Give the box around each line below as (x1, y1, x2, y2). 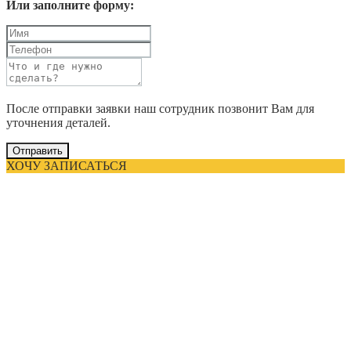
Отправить (13, 145, 63, 157)
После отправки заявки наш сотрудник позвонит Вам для (6, 102, 314, 116)
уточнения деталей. (6, 116, 110, 130)
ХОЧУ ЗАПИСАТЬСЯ (6, 159, 127, 173)
